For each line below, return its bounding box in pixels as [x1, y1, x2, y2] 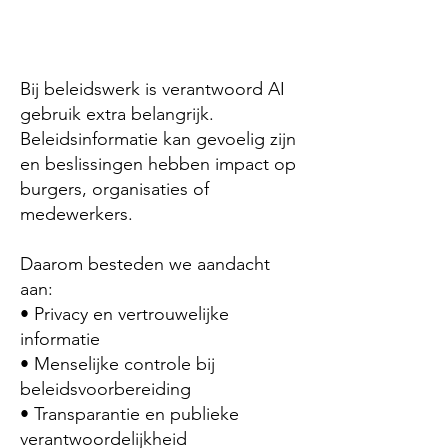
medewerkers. [20, 203, 133, 225]
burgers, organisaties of [20, 178, 209, 200]
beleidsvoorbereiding [20, 378, 191, 400]
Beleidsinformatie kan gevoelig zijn [20, 128, 296, 150]
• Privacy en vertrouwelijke [20, 303, 229, 325]
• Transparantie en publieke [20, 403, 239, 425]
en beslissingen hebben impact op [20, 153, 296, 175]
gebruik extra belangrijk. [20, 103, 214, 125]
